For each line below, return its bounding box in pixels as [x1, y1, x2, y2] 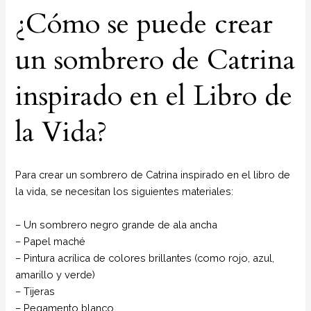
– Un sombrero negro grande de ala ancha [15, 218, 218, 230]
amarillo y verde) [15, 268, 96, 280]
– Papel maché [15, 235, 86, 247]
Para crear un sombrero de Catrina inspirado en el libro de [15, 169, 291, 181]
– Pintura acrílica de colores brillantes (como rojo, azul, [15, 251, 275, 264]
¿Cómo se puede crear [15, 4, 274, 43]
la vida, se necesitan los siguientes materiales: [15, 185, 234, 198]
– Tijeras [15, 285, 56, 297]
